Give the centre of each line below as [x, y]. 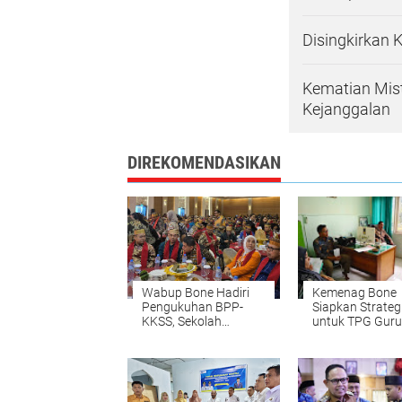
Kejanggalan [346, 109]
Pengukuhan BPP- [192, 306]
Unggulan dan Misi [193, 335]
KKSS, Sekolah [182, 321]
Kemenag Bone [354, 292]
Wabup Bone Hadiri [196, 292]
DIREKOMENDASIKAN [204, 162]
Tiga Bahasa [177, 350]
